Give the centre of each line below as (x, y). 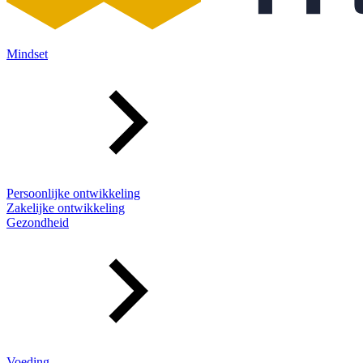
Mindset (27, 53)
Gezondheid (38, 222)
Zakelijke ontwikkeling (66, 207)
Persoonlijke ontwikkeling (73, 193)
